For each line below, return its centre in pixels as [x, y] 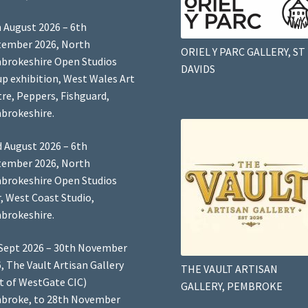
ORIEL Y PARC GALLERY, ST [243, 52]
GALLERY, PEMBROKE [231, 286]
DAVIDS [198, 69]
